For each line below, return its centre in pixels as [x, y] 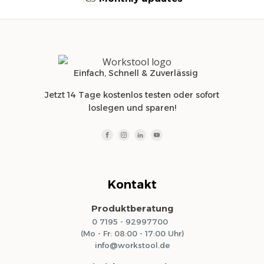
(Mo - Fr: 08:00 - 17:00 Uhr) [132, 234]
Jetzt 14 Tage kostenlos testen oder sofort [132, 95]
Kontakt [132, 185]
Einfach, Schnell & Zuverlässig [136, 73]
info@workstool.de [132, 245]
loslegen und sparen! [132, 108]
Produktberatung [132, 209]
